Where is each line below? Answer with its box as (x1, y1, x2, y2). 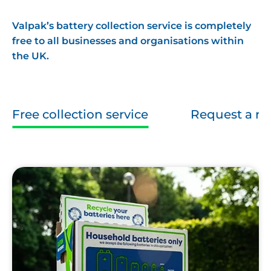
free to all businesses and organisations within (12, 35, 244, 47)
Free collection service (12, 107, 148, 122)
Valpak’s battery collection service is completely (12, 20, 251, 32)
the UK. (12, 50, 49, 62)
